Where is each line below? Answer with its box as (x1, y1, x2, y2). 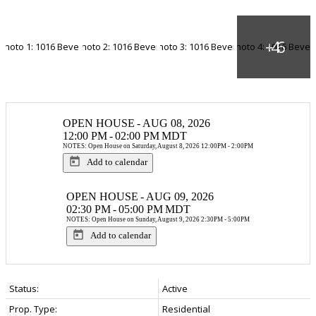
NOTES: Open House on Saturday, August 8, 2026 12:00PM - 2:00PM (63, 142, 253, 150)
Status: (9, 281, 39, 295)
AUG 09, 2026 (146, 190, 214, 202)
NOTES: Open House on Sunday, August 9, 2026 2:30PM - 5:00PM (66, 215, 250, 223)
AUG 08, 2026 (142, 116, 210, 129)
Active (162, 281, 188, 295)
